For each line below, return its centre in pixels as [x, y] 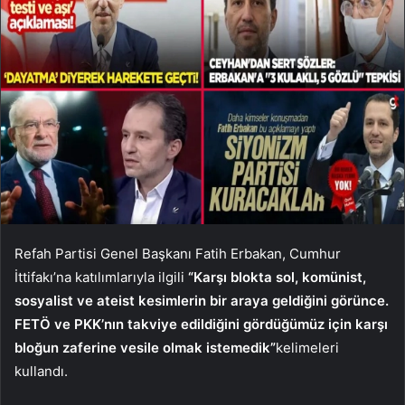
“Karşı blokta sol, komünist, [277, 277]
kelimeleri [307, 347]
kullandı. [41, 371]
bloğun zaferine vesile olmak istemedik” [145, 347]
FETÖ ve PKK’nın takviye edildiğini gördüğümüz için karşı [201, 324]
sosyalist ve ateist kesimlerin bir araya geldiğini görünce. [202, 300]
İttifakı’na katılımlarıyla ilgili [101, 277]
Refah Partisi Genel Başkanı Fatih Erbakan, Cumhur [178, 253]
